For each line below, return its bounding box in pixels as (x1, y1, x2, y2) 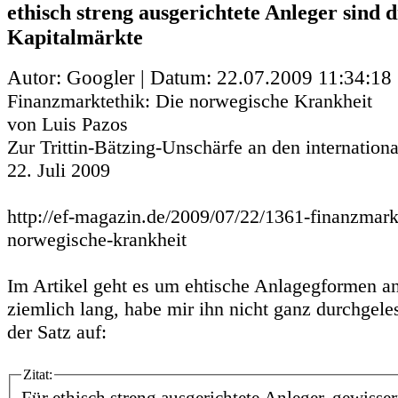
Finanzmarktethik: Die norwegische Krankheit (7, 89, 372, 112)
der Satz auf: (7, 320, 107, 343)
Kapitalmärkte (7, 24, 143, 49)
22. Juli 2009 (7, 158, 110, 181)
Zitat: (23, 366, 52, 382)
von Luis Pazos (7, 112, 128, 135)
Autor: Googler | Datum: (7, 66, 217, 89)
